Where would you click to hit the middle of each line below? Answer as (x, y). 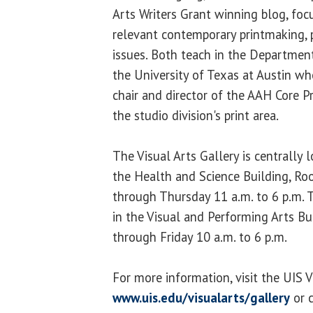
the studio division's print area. (196, 115)
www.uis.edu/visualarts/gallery (201, 297)
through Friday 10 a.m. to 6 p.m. (200, 236)
